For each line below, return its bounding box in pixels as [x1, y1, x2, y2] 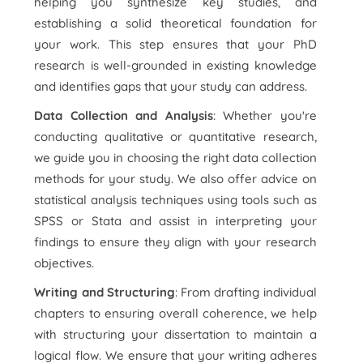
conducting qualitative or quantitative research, [34, 129, 317, 144]
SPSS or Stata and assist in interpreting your [34, 213, 317, 228]
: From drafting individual [174, 284, 317, 300]
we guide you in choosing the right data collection [34, 150, 317, 165]
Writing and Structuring [34, 284, 175, 300]
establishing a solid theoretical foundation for [34, 15, 317, 31]
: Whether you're [212, 108, 317, 123]
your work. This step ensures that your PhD [34, 36, 317, 52]
